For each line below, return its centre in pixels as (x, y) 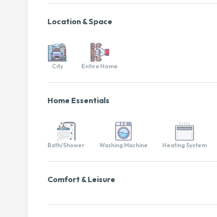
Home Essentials (78, 101)
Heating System (185, 145)
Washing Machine (124, 145)
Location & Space (80, 22)
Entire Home (100, 66)
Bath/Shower (66, 145)
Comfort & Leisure (81, 179)
